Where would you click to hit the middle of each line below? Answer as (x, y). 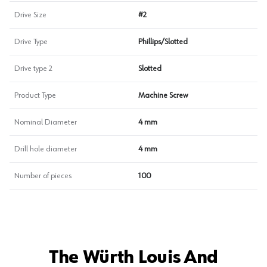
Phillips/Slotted (163, 42)
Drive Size (30, 15)
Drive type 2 (33, 69)
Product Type (35, 95)
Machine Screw (163, 95)
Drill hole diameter (46, 149)
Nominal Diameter (46, 122)
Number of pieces (43, 176)
